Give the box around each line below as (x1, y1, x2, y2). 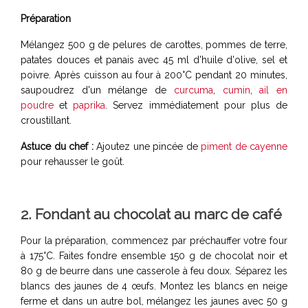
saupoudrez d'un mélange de (21, 84, 174, 96)
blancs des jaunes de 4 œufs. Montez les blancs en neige (21, 280, 287, 291)
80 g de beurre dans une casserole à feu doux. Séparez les (21, 265, 287, 276)
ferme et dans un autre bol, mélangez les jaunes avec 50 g (21, 295, 287, 307)
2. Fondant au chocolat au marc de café (21, 205, 282, 223)
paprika (73, 99, 106, 111)
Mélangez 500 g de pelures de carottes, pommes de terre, (21, 38, 287, 50)
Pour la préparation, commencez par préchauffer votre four (21, 234, 287, 246)
